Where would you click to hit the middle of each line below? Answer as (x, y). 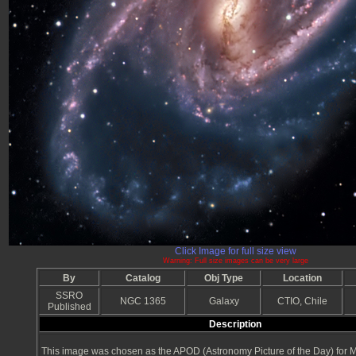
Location (302, 279)
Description (235, 325)
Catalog (143, 279)
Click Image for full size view (235, 252)
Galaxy (224, 302)
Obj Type (224, 279)
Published (69, 307)
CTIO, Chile (302, 302)
